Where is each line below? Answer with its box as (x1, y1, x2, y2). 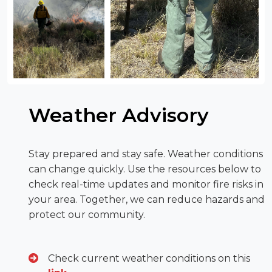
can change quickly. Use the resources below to (29, 163, 261, 175)
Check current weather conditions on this (48, 252, 250, 264)
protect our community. (29, 208, 145, 220)
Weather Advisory (29, 103, 209, 127)
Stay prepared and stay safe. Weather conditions (29, 148, 263, 160)
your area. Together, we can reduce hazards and (29, 193, 265, 205)
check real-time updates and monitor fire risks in (29, 178, 263, 190)
